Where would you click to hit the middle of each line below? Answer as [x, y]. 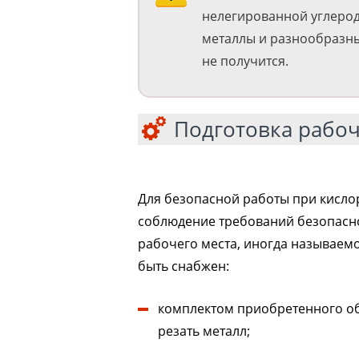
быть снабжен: [184, 266]
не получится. [245, 61]
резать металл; [204, 331]
